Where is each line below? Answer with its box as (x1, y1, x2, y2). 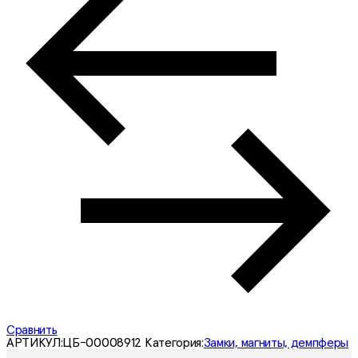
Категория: (144, 336, 204, 349)
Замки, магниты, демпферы (203, 336, 349, 349)
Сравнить (6, 323, 58, 336)
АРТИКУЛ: (6, 336, 63, 349)
